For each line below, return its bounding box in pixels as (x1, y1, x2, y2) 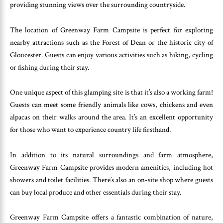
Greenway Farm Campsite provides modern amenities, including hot (10, 162, 213, 172)
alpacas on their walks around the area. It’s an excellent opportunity (10, 112, 213, 122)
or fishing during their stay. (10, 62, 89, 72)
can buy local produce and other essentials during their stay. (10, 187, 181, 197)
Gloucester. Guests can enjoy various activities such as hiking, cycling (10, 50, 213, 60)
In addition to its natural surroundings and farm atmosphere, (10, 150, 213, 160)
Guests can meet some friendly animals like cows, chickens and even (10, 100, 213, 110)
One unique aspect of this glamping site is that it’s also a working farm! (10, 88, 213, 98)
